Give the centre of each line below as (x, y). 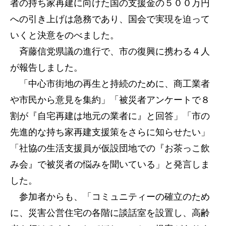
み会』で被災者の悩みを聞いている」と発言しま (110, 164)
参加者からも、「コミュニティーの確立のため (110, 197)
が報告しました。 (46, 68)
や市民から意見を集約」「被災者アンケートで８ (110, 100)
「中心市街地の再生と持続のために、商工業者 (110, 84)
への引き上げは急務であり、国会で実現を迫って (110, 19)
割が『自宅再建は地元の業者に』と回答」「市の (110, 116)
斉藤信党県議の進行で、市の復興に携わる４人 (110, 51)
